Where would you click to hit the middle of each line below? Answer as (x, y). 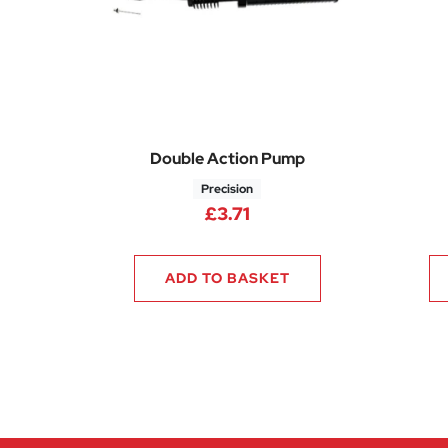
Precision (227, 188)
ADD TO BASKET (227, 277)
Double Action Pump (227, 158)
